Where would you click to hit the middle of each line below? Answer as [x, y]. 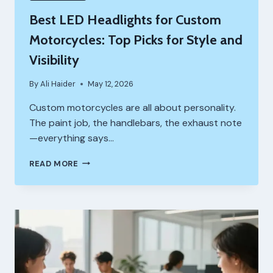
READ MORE [54, 163]
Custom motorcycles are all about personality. [133, 107]
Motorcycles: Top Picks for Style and [136, 40]
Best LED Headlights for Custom [125, 20]
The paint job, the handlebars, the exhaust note [136, 122]
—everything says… [72, 138]
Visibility [54, 60]
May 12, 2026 [111, 83]
